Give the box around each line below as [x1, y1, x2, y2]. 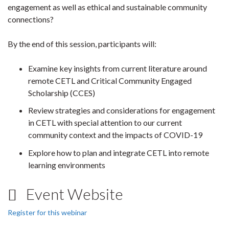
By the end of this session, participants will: [8, 39, 156, 49]
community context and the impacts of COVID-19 [28, 130, 202, 140]
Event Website [23, 184, 123, 203]
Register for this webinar [8, 208, 87, 217]
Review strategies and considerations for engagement [28, 105, 215, 116]
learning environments [28, 159, 105, 170]
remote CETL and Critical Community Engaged [28, 76, 192, 85]
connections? [8, 14, 54, 24]
